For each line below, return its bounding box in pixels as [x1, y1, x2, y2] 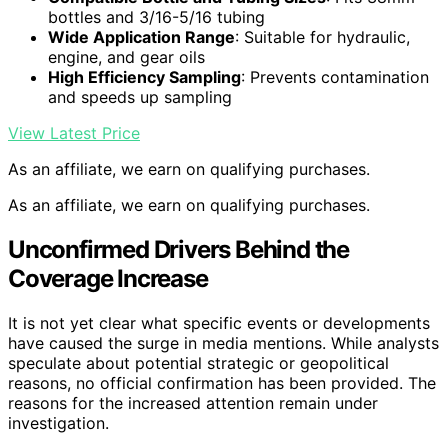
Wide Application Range [48, 26, 235, 47]
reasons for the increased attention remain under [8, 392, 378, 413]
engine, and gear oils [48, 46, 205, 67]
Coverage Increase [8, 263, 208, 293]
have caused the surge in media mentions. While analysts [8, 332, 439, 353]
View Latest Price [8, 122, 140, 143]
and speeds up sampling [48, 86, 232, 107]
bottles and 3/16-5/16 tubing [48, 6, 265, 27]
